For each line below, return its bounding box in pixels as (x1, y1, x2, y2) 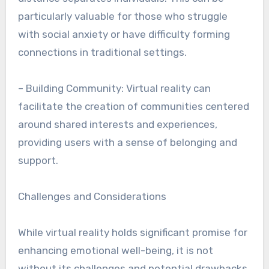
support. (17, 154, 58, 166)
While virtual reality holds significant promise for (17, 226, 247, 238)
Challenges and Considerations (17, 190, 166, 202)
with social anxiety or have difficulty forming (17, 28, 230, 40)
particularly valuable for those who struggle (17, 10, 228, 22)
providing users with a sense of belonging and (17, 136, 237, 148)
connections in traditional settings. (17, 46, 187, 58)
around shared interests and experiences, (17, 118, 217, 130)
